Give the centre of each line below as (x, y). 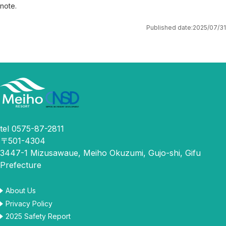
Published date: (169, 27)
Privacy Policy (29, 203)
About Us (21, 191)
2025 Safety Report (38, 216)
